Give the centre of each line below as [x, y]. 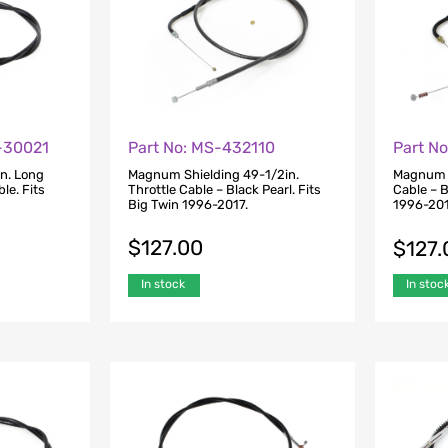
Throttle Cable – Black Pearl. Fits [224, 189]
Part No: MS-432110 [201, 148]
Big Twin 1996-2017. [187, 204]
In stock [162, 283]
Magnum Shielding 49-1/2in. [213, 174]
